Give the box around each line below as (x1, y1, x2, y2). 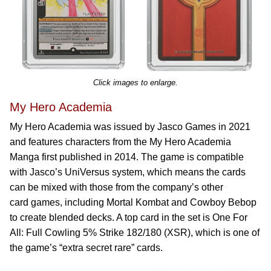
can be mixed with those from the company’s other (10, 182, 223, 192)
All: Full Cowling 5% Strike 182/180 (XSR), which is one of (10, 227, 260, 238)
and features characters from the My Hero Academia (10, 137, 231, 147)
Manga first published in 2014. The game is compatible (10, 152, 244, 162)
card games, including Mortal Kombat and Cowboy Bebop (10, 197, 256, 207)
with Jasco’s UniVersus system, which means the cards (10, 167, 246, 177)
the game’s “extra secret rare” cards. (10, 243, 163, 253)
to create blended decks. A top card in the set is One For (10, 212, 247, 223)
